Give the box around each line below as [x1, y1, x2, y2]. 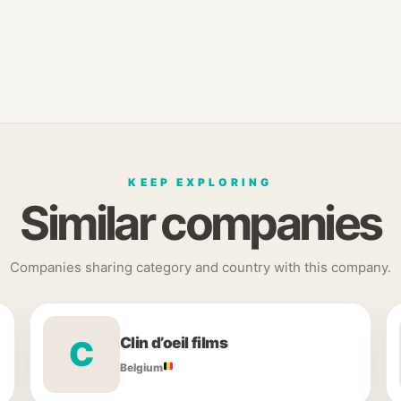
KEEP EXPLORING [128, 175, 273, 189]
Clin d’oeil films [119, 333, 228, 352]
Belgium [119, 360, 163, 374]
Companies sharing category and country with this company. [10, 259, 391, 276]
